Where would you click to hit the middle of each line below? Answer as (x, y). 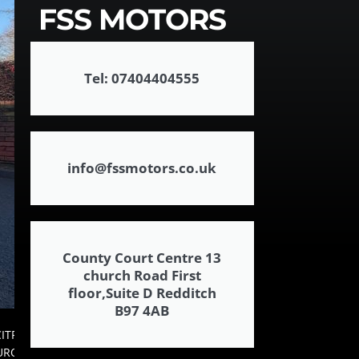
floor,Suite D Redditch (142, 293)
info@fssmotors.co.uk (142, 168)
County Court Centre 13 (142, 258)
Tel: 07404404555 (142, 79)
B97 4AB (142, 311)
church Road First (142, 276)
